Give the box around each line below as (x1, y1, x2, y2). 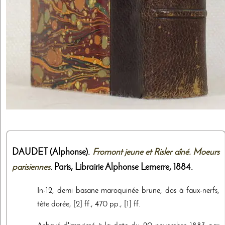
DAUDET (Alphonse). (12, 148, 92, 157)
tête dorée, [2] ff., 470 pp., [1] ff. (37, 200, 140, 209)
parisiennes (12, 163, 50, 172)
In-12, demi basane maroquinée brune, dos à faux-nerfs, (37, 187, 219, 195)
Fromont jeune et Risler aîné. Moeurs (92, 148, 219, 157)
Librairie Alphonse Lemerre (75, 163, 169, 172)
